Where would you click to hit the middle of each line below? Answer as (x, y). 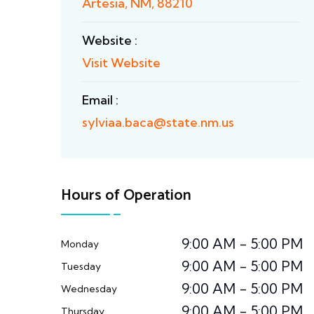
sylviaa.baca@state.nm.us (158, 122)
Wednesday (89, 289)
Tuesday (81, 266)
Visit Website (121, 63)
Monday (80, 244)
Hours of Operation (126, 196)
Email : (100, 100)
